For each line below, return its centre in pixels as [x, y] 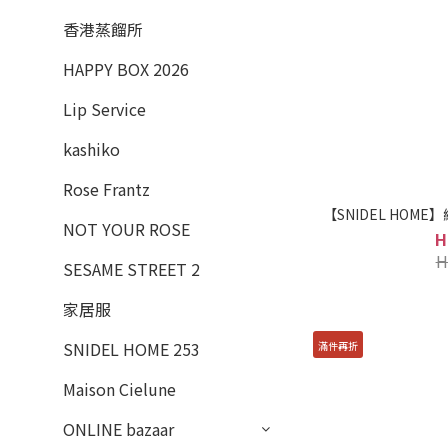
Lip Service [104, 109]
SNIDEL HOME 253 [131, 349]
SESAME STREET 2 [131, 269]
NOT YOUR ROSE [126, 229]
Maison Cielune [119, 389]
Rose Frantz [106, 189]
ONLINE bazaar [118, 429]
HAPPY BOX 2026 [126, 69]
